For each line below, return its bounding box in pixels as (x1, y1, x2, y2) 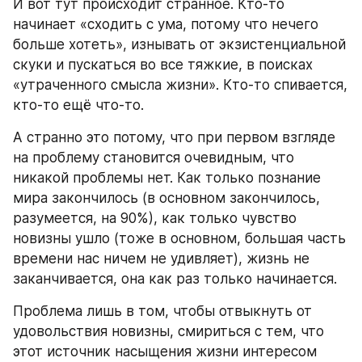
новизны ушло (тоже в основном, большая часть (13, 230, 346, 246)
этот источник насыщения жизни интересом (13, 343, 317, 360)
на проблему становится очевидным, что (13, 149, 294, 166)
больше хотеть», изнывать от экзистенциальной (13, 36, 346, 53)
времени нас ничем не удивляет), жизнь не (13, 250, 309, 267)
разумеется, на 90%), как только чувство (13, 210, 297, 226)
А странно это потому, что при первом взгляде (13, 129, 335, 145)
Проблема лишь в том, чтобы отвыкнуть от (13, 303, 312, 319)
